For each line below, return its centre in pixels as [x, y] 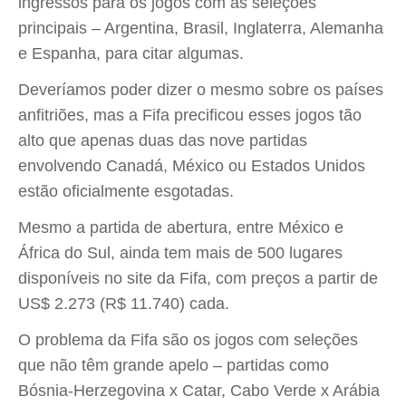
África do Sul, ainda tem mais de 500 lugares [180, 253]
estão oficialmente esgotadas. [126, 191]
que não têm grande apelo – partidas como [174, 365]
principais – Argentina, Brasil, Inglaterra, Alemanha [201, 28]
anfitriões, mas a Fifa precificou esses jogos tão [190, 115]
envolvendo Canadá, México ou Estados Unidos [192, 166]
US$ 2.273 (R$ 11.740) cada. [124, 304]
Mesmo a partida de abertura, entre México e [181, 227]
